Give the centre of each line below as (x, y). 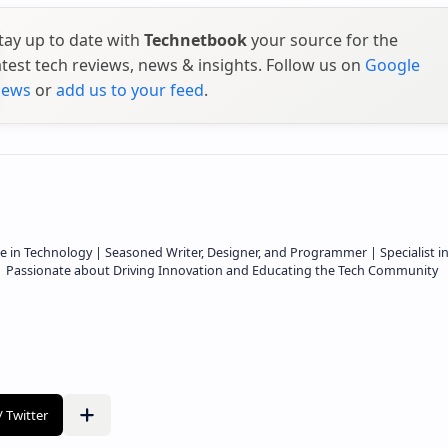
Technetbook (195, 39)
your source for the (322, 39)
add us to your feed (130, 89)
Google (392, 64)
